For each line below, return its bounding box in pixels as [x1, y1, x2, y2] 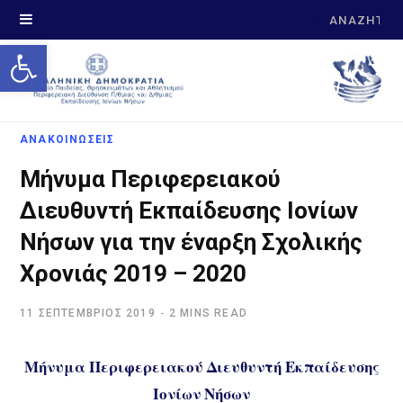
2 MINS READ [168, 307, 248, 320]
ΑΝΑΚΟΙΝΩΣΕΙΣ [20, 133, 115, 147]
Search [306, 12, 347, 26]
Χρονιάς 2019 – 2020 [20, 259, 246, 287]
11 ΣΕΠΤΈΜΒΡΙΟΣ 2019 [20, 307, 156, 320]
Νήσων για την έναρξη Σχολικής [20, 228, 363, 255]
